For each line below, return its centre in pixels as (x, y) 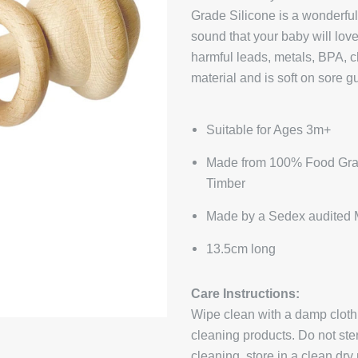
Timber (226, 183)
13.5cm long (241, 249)
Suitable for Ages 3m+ (269, 130)
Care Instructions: (246, 294)
